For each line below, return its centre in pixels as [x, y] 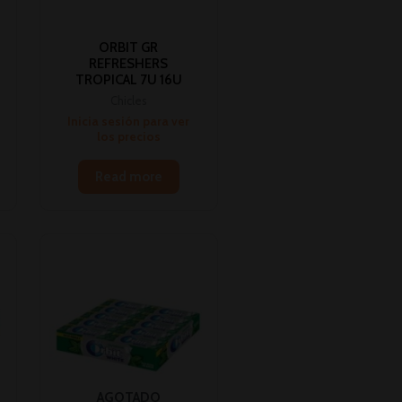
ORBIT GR [129, 47]
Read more [128, 177]
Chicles [129, 101]
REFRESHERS [129, 63]
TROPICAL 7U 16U [128, 79]
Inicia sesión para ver [129, 122]
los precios [128, 137]
